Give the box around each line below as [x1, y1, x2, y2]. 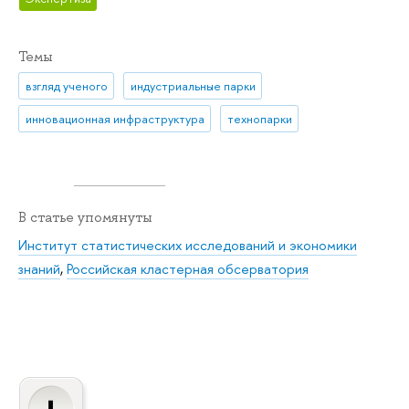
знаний [18, 258, 60, 278]
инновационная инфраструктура [25, 110, 204, 128]
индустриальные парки [130, 77, 256, 94]
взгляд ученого [25, 77, 108, 94]
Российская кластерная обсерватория [67, 258, 309, 278]
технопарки [226, 110, 292, 128]
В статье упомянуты [18, 208, 152, 227]
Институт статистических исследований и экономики [18, 235, 357, 255]
